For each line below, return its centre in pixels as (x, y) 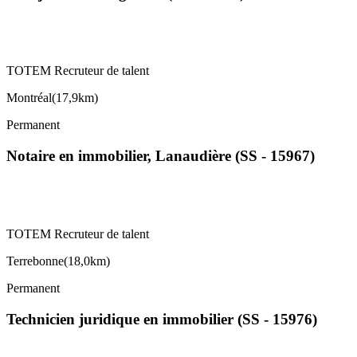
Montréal (29, 98)
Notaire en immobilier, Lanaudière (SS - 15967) (161, 156)
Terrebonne (35, 261)
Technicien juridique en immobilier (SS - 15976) (162, 319)
